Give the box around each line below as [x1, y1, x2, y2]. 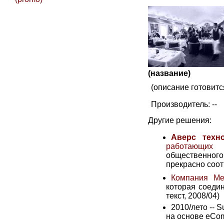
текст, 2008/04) [166, 191, 219, 200]
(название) [148, 69, 190, 78]
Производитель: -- [151, 100, 217, 109]
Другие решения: [148, 116, 211, 125]
